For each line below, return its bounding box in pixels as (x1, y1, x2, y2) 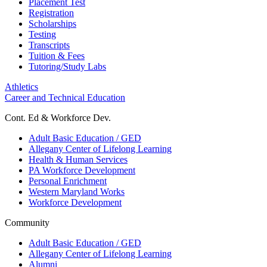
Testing (29, 29, 56, 39)
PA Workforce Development (29, 164, 135, 175)
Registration (29, 7, 74, 18)
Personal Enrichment (29, 175, 107, 186)
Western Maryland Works (29, 186, 125, 197)
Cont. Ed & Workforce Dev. (5, 112, 111, 123)
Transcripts (29, 39, 70, 50)
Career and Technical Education (5, 92, 125, 103)
